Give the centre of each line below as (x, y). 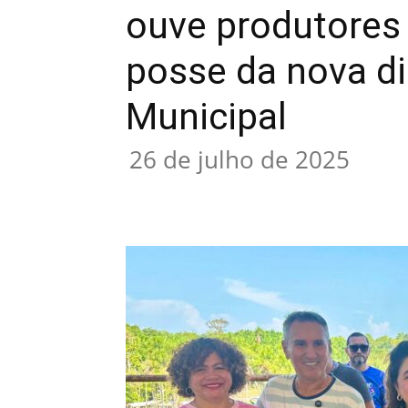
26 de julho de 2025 (240, 159)
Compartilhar (202, 194)
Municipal (206, 117)
